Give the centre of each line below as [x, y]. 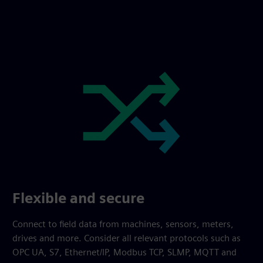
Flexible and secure [79, 198]
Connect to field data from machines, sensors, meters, [123, 224]
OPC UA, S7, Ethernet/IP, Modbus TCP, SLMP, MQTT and [125, 252]
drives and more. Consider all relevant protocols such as [127, 238]
